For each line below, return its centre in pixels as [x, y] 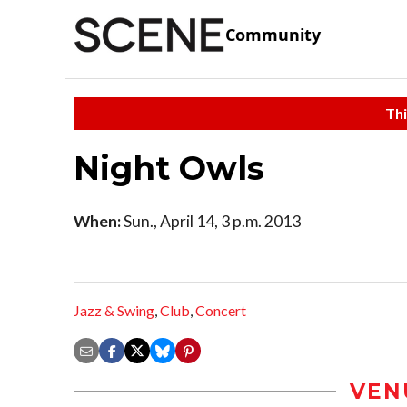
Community [273, 35]
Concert [221, 311]
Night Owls [169, 168]
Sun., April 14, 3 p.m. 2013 [211, 221]
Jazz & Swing [114, 311]
